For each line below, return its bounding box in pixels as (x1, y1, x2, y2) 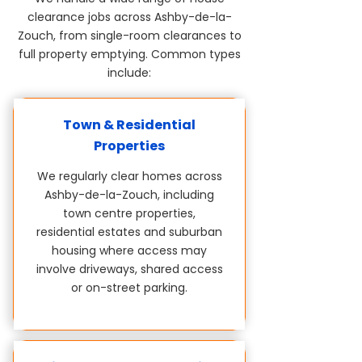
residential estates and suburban (36, 224, 222, 240)
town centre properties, (63, 205, 196, 221)
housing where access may (52, 242, 207, 259)
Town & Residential (63, 116, 196, 134)
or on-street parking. (71, 280, 187, 296)
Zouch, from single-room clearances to (17, 27, 242, 44)
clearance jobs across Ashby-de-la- (27, 9, 232, 25)
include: (107, 65, 151, 81)
